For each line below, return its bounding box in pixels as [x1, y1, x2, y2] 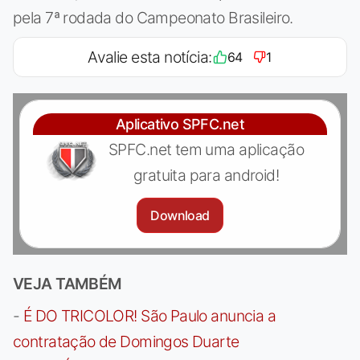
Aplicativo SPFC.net [116, 115, 244, 133]
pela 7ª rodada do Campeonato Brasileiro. [13, 7, 293, 27]
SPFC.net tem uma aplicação [108, 139, 304, 159]
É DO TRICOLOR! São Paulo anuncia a [22, 305, 276, 325]
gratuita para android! [133, 165, 280, 185]
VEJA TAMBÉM [13, 273, 122, 293]
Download [150, 207, 210, 223]
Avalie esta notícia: [88, 47, 212, 67]
